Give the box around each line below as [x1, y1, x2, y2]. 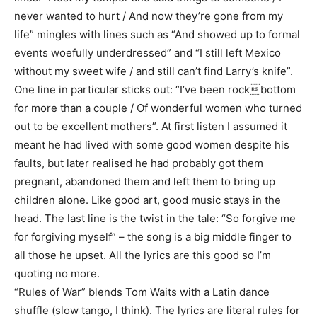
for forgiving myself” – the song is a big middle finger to [14, 230, 292, 243]
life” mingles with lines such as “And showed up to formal [14, 28, 300, 41]
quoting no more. [14, 267, 100, 280]
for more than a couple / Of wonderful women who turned [14, 101, 302, 115]
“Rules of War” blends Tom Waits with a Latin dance [14, 285, 270, 299]
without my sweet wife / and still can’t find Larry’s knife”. [14, 64, 293, 78]
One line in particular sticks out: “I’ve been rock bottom [14, 83, 296, 96]
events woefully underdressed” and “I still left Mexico [14, 46, 281, 59]
